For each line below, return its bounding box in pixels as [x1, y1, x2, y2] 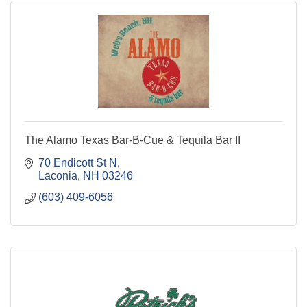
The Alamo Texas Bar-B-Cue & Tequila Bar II [25, 134, 241, 146]
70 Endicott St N [38, 156, 117, 169]
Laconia [38, 169, 77, 182]
